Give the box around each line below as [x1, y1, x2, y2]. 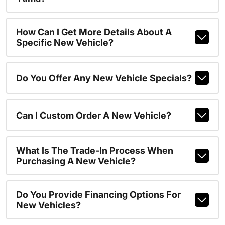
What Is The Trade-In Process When [16, 145, 173, 156]
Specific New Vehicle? [16, 37, 114, 48]
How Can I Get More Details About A [16, 27, 172, 37]
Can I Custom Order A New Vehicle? [16, 109, 171, 121]
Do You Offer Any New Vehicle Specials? [16, 72, 192, 83]
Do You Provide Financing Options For [16, 189, 181, 200]
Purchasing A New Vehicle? [16, 156, 136, 166]
